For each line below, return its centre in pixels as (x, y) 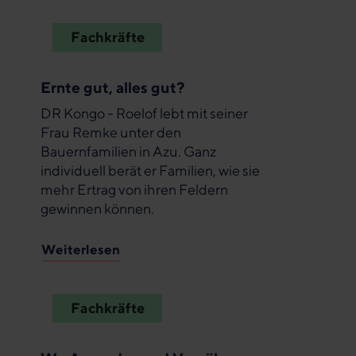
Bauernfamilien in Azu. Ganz (128, 152)
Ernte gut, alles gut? (113, 87)
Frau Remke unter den (111, 133)
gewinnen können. (97, 209)
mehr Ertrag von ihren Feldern (134, 190)
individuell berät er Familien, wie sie (150, 171)
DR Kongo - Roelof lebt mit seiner (144, 114)
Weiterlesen (81, 249)
